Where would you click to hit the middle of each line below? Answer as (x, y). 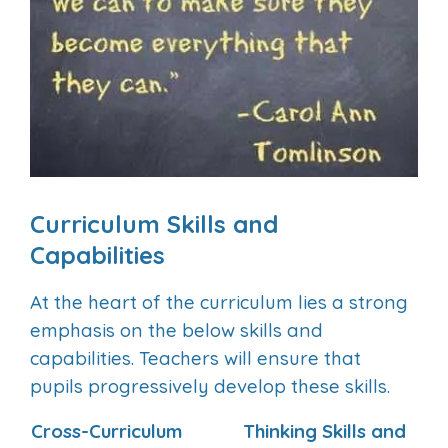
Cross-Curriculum (106, 431)
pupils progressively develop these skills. (210, 386)
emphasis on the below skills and (176, 330)
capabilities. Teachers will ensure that (195, 358)
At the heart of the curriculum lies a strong (219, 302)
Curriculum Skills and (154, 224)
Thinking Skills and (324, 431)
